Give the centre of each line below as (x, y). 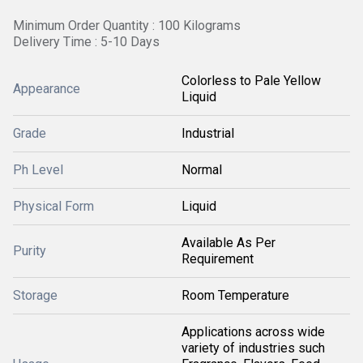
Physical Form (53, 206)
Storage (35, 295)
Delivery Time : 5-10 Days (86, 42)
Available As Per (228, 243)
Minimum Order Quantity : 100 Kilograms (127, 26)
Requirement (218, 259)
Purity (30, 251)
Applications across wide (253, 332)
